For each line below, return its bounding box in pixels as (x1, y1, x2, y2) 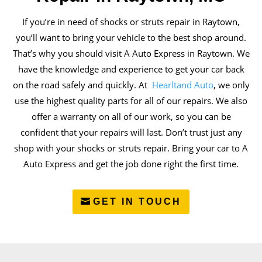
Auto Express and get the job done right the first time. (23, 157, 239, 170)
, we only (213, 78, 250, 91)
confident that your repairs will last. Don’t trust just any (20, 126, 242, 138)
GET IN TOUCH (92, 196, 181, 207)
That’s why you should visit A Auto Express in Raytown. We (12, 47, 250, 59)
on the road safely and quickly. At (12, 78, 150, 91)
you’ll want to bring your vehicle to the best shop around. (16, 31, 246, 43)
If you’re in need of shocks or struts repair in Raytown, (22, 15, 240, 27)
